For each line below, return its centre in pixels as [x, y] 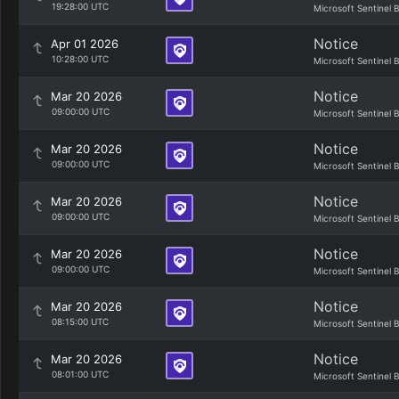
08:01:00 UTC [80, 374]
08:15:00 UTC [80, 322]
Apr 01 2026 [85, 44]
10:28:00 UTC [80, 59]
